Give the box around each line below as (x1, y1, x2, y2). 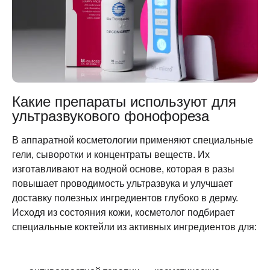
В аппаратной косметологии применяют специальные (12, 134, 253, 145)
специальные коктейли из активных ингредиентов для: (12, 221, 257, 232)
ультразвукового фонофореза (12, 107, 209, 124)
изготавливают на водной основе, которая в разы (12, 163, 234, 174)
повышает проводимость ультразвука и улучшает (12, 177, 233, 189)
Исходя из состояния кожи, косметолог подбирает (12, 206, 234, 218)
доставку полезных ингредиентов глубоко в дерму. (12, 192, 238, 203)
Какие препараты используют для (12, 93, 236, 110)
